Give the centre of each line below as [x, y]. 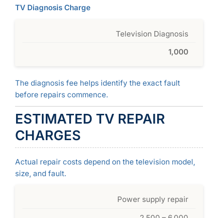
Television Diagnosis [152, 34]
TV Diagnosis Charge [53, 8]
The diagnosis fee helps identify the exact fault [97, 83]
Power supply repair [153, 200]
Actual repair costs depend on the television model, [105, 162]
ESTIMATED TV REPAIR [90, 119]
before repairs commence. [61, 95]
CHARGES [48, 136]
